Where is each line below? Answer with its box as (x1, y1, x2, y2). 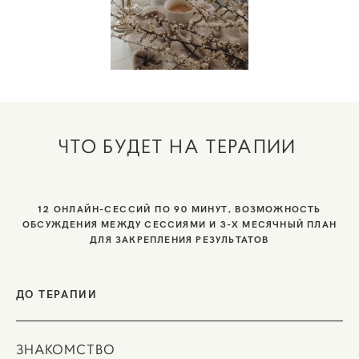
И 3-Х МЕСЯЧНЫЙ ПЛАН (209, 216, 337, 230)
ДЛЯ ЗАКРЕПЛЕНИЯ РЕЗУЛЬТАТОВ (90, 232, 269, 245)
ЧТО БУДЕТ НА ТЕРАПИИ (57, 134, 302, 159)
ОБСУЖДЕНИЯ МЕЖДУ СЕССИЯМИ (22, 216, 210, 230)
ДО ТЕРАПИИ (16, 285, 102, 301)
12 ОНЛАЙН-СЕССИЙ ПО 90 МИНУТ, (38, 201, 236, 215)
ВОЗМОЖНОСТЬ (235, 201, 321, 215)
